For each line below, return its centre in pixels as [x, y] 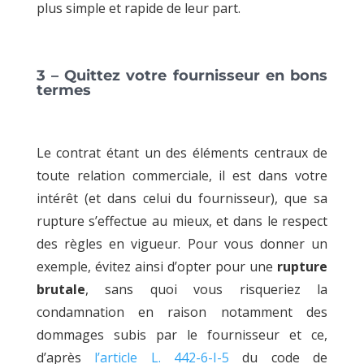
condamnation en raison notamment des [182, 312]
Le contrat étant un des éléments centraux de [182, 152]
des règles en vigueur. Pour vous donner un [182, 243]
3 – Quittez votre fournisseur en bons [182, 75]
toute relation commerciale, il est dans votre [182, 175]
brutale [61, 289]
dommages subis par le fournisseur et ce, [182, 334]
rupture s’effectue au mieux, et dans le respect [182, 221]
